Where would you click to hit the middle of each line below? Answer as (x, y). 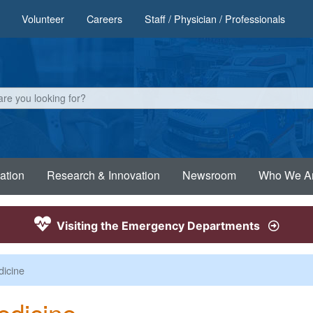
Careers (104, 19)
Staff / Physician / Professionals (215, 19)
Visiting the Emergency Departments (158, 226)
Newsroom (209, 175)
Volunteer (43, 19)
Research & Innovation (103, 175)
